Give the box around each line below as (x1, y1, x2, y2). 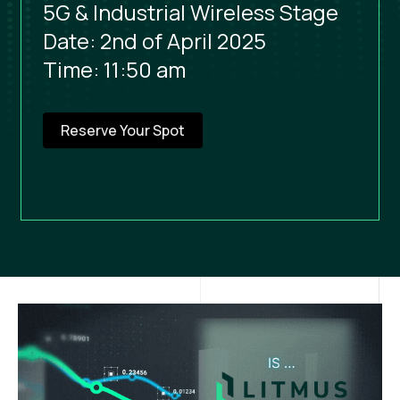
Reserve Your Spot (61, 121, 185, 141)
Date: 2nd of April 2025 (43, 26, 266, 56)
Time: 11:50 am (43, 54, 186, 85)
